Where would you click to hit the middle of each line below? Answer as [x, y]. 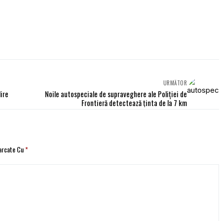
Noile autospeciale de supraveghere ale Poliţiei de [116, 93]
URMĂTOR [175, 83]
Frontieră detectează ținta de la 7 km [134, 102]
